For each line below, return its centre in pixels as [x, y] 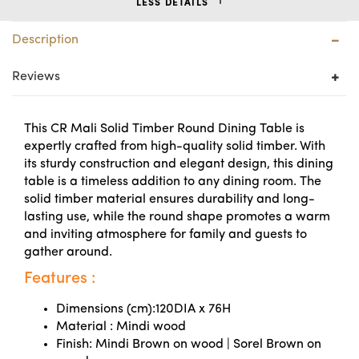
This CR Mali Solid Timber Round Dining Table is [164, 129]
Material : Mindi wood [121, 327]
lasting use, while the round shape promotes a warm [177, 217]
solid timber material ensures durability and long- [169, 200]
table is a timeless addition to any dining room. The [173, 182]
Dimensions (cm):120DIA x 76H [143, 309]
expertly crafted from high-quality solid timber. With [175, 147]
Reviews [36, 77]
